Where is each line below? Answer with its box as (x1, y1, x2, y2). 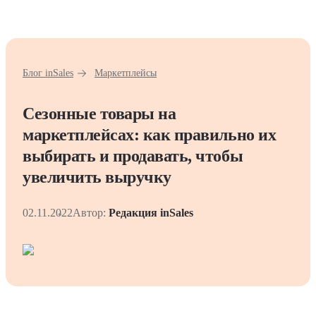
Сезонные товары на (23, 104, 176, 123)
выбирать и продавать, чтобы (23, 147, 243, 165)
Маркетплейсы (95, 68, 157, 78)
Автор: (73, 207, 106, 219)
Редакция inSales (109, 207, 193, 219)
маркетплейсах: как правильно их (23, 126, 276, 144)
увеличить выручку (23, 168, 171, 186)
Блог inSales (23, 68, 73, 78)
